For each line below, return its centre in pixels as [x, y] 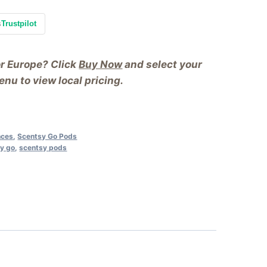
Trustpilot [19, 23]
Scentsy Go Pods [47, 136]
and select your [162, 64]
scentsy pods [43, 147]
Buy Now [101, 64]
